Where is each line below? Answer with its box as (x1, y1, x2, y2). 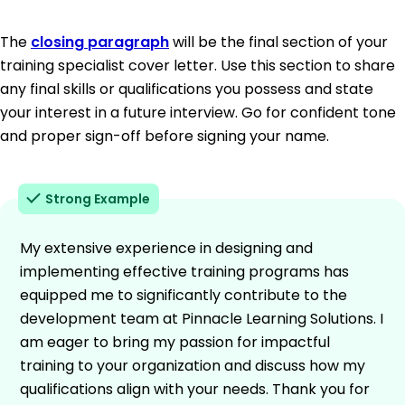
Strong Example (45, 189, 150, 208)
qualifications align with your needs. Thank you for (20, 378, 370, 400)
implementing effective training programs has (20, 260, 349, 282)
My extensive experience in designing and (20, 237, 313, 259)
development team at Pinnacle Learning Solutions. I (20, 307, 383, 329)
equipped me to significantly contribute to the (20, 284, 347, 306)
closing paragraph (31, 31, 169, 52)
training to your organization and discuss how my (20, 354, 365, 376)
